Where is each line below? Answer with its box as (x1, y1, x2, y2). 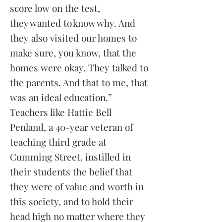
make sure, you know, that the (10, 46, 136, 59)
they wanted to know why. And (10, 16, 135, 29)
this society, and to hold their (10, 195, 133, 208)
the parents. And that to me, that (10, 76, 148, 89)
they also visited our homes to (10, 31, 137, 44)
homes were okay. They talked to (10, 61, 148, 74)
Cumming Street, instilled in (10, 150, 131, 163)
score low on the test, (10, 1, 100, 14)
